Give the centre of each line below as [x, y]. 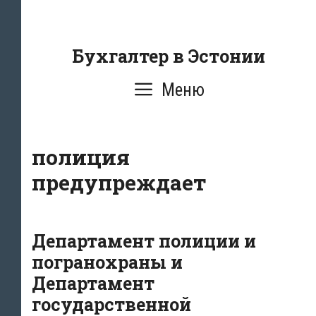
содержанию [60, 48]
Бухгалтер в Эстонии [169, 56]
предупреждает [119, 182]
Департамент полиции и [144, 241]
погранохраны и [107, 262]
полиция [81, 157]
